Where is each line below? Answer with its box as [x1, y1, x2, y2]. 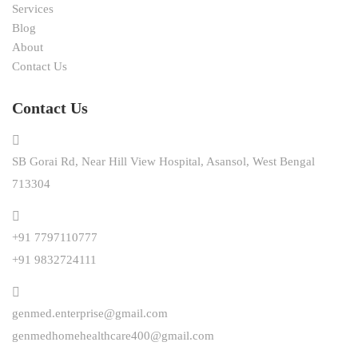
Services [12, 2, 54, 16]
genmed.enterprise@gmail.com [12, 307, 168, 320]
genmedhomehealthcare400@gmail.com [12, 329, 214, 343]
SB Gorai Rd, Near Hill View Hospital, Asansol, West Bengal [12, 155, 315, 169]
